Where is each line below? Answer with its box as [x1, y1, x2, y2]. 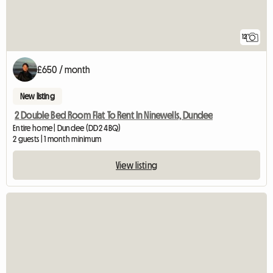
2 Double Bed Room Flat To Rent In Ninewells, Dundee [15, 110, 213, 121]
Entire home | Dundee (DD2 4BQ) [13, 124, 121, 133]
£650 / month [37, 65, 90, 75]
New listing [20, 92, 55, 101]
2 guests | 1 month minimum [13, 135, 102, 144]
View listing [116, 160, 157, 171]
